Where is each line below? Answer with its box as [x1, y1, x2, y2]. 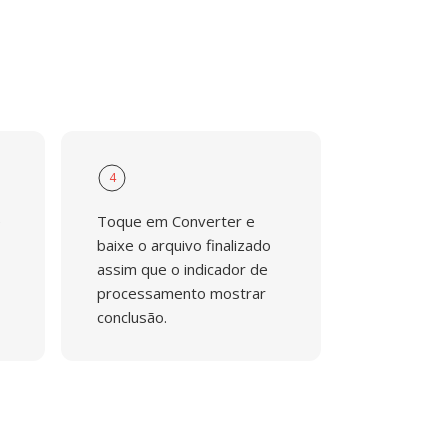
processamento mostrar [96, 283, 266, 303]
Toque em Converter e [96, 211, 255, 231]
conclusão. [96, 307, 167, 327]
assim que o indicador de [96, 259, 268, 279]
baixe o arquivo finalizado [96, 235, 271, 255]
